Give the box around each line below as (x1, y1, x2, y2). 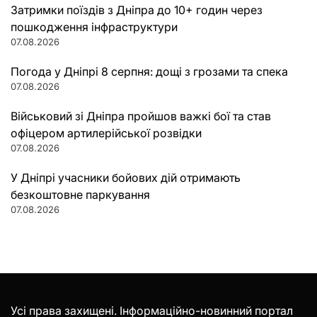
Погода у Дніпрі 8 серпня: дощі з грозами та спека (11, 64, 288, 79)
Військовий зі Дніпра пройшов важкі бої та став (11, 108, 271, 123)
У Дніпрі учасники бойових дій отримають (11, 170, 241, 185)
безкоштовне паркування (11, 187, 150, 202)
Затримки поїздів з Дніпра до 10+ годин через (11, 2, 263, 17)
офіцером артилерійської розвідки (11, 125, 202, 140)
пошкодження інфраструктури (11, 19, 178, 34)
